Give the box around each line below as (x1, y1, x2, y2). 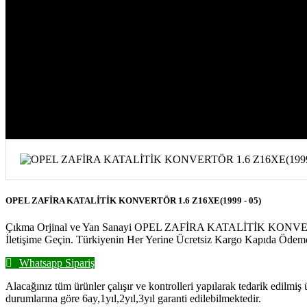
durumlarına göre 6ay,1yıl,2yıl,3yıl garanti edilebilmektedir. (5, 293, 261, 305)
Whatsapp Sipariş (19, 257, 95, 269)
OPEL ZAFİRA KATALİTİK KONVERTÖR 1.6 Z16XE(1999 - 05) (5, 195, 261, 206)
